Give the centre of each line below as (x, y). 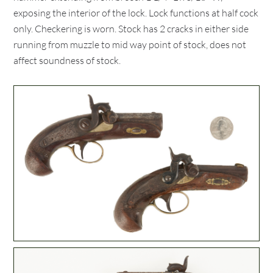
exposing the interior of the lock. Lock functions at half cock (136, 13)
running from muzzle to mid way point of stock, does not (130, 44)
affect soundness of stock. (67, 60)
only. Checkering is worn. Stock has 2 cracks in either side (131, 29)
